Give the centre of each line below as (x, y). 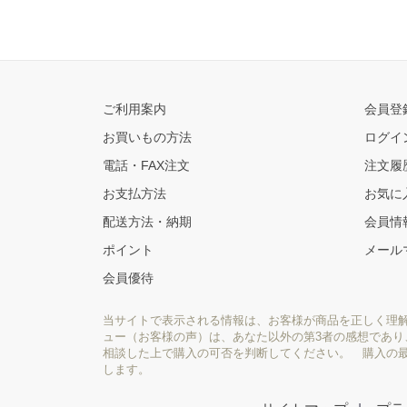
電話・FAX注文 (146, 165)
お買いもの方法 (147, 137)
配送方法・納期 (147, 222)
